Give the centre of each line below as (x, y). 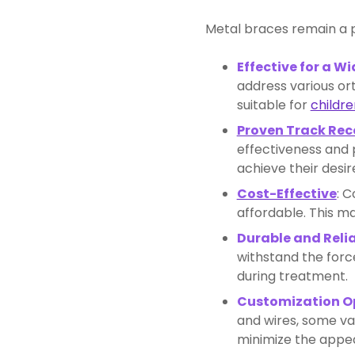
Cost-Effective (286, 193)
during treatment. (292, 276)
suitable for (273, 105)
